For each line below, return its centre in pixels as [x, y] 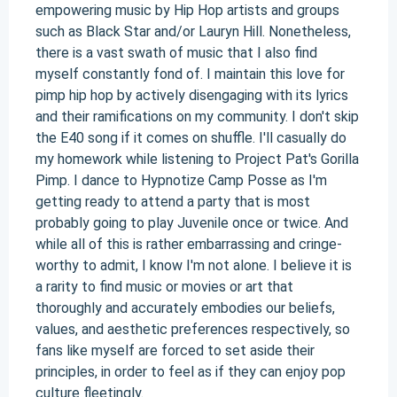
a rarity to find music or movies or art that [164, 287]
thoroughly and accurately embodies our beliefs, [185, 308]
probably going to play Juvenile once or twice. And [192, 223]
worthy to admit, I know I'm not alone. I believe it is [194, 265]
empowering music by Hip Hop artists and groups [187, 10]
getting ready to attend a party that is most [173, 202]
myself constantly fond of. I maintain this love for [190, 74]
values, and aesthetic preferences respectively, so [193, 329]
